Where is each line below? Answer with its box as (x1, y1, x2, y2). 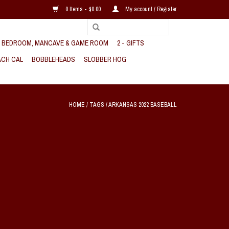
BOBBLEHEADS (32, 55, 75, 64)
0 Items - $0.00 (64, 5, 102, 13)
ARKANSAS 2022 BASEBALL (108, 101, 177, 109)
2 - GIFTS (117, 38, 144, 48)
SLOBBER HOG (84, 55, 126, 64)
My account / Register (124, 5, 177, 13)
